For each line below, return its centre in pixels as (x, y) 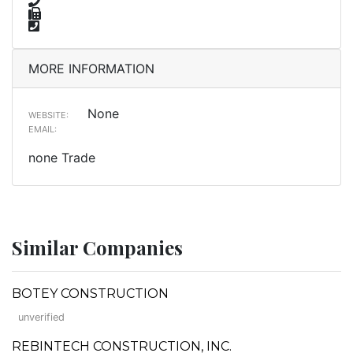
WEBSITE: (48, 115)
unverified (41, 317)
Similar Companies (97, 247)
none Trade (62, 157)
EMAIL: (43, 129)
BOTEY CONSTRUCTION (90, 293)
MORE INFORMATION (91, 68)
